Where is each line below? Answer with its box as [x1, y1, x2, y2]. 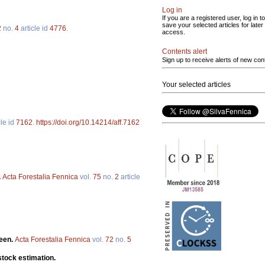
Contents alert [162, 47, 207, 56]
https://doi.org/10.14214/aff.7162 [36, 118, 140, 127]
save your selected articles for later [162, 21, 263, 28]
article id [19, 24, 50, 33]
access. [162, 28, 185, 35]
